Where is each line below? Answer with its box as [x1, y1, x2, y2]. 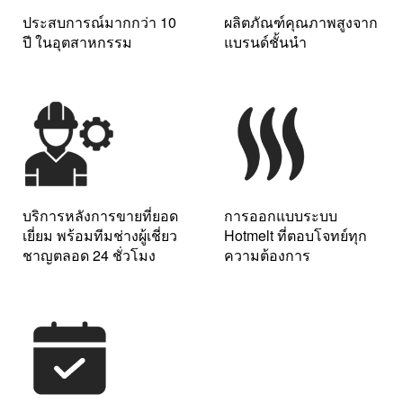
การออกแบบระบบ [224, 205, 337, 227]
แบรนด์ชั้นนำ [224, 31, 307, 52]
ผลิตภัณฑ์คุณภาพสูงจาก [224, 11, 378, 32]
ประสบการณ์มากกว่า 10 [22, 11, 176, 32]
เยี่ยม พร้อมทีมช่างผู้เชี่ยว [22, 225, 177, 246]
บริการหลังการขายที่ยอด [22, 205, 178, 227]
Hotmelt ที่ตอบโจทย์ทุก [224, 225, 367, 246]
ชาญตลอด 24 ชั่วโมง [22, 245, 156, 266]
